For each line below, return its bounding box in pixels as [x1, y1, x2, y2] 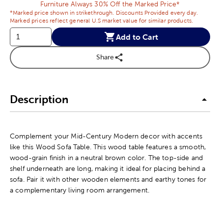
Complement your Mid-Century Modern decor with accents [10, 132, 202, 140]
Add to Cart [115, 32, 158, 41]
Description [10, 93, 68, 106]
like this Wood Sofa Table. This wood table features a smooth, [10, 142, 206, 151]
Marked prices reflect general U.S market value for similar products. [10, 17, 193, 24]
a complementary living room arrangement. [10, 186, 150, 194]
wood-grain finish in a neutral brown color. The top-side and [10, 153, 203, 162]
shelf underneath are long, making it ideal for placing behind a [10, 164, 206, 172]
